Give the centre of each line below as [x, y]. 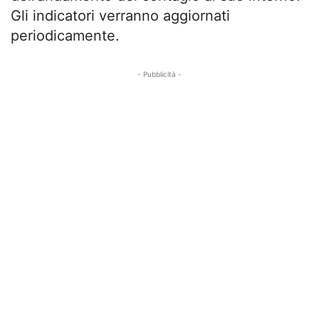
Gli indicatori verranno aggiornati [120, 16]
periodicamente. [65, 36]
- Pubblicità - [159, 74]
